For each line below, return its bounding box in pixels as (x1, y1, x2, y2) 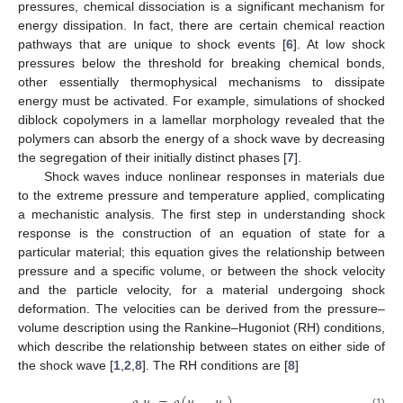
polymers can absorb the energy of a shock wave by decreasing (18, 130, 385, 146)
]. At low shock (293, 36, 386, 51)
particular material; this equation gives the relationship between (18, 244, 385, 259)
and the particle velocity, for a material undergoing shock (18, 282, 385, 297)
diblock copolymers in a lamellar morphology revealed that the (18, 112, 385, 127)
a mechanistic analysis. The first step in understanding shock (18, 206, 385, 221)
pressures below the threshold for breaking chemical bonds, (18, 55, 385, 70)
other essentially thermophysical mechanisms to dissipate (18, 74, 385, 89)
